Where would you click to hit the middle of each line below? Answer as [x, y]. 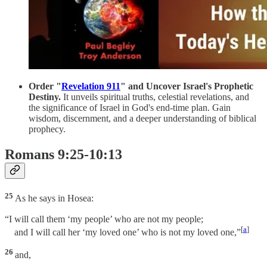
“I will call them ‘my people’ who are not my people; [104, 219]
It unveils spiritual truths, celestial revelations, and [156, 97]
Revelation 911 [91, 86]
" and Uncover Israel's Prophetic [187, 86]
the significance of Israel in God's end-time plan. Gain [130, 108]
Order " [45, 86]
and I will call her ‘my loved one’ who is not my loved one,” [123, 232]
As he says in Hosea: [54, 198]
